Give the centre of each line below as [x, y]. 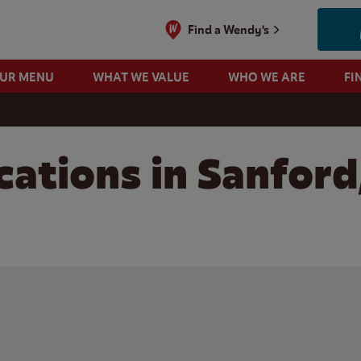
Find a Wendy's [229, 29]
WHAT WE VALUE [141, 77]
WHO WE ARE [266, 77]
